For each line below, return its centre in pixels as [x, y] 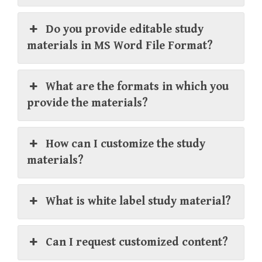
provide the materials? [87, 103]
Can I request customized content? [137, 242]
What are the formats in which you [137, 87]
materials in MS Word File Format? [120, 46]
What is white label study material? [139, 201]
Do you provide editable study [125, 29]
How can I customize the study [126, 144]
